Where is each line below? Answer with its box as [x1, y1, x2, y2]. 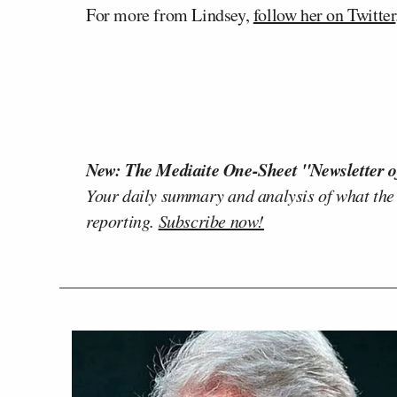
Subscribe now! [158, 209, 265, 232]
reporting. [86, 209, 159, 232]
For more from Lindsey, [86, 3, 253, 27]
